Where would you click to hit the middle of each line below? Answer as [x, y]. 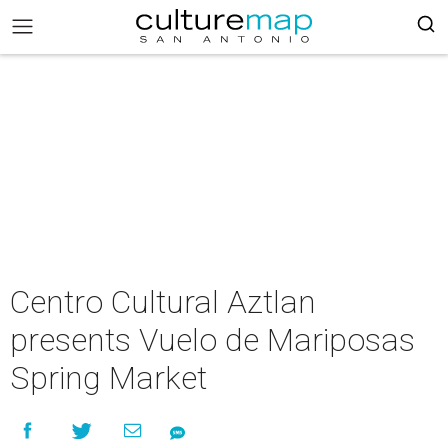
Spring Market [108, 378]
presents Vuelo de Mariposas [212, 340]
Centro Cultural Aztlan [163, 302]
